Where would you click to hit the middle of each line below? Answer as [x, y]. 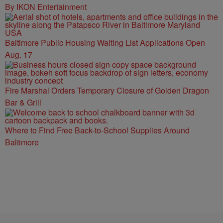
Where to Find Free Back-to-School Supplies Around [97, 130]
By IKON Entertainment [46, 7]
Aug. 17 [19, 55]
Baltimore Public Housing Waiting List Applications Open [105, 43]
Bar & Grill [23, 102]
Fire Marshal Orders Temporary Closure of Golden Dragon [107, 90]
